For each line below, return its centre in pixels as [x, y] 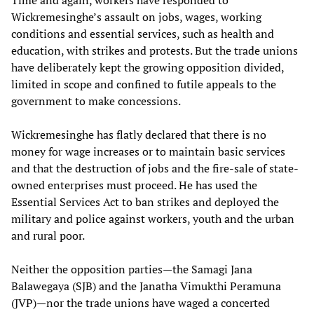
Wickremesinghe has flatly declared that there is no [139, 134]
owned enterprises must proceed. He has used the [134, 185]
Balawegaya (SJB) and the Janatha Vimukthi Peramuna [146, 286]
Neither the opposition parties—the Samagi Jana [132, 269]
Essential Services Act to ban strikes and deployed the [145, 202]
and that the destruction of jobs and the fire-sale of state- [155, 168]
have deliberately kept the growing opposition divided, [148, 67]
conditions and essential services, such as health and [143, 33]
